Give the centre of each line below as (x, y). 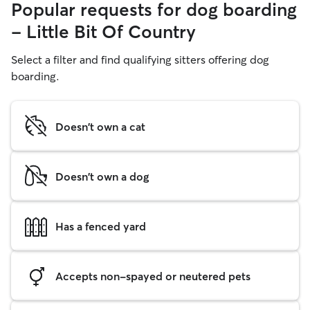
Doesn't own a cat (100, 126)
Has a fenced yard (101, 226)
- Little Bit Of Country (103, 32)
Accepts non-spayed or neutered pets (153, 276)
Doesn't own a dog (102, 176)
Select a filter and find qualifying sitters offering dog (140, 60)
